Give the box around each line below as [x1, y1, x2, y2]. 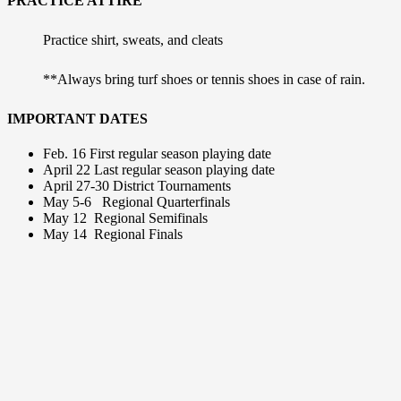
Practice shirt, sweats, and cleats [43, 31, 223, 47]
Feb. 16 [43, 145, 86, 161]
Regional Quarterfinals [102, 193, 230, 209]
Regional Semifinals [94, 209, 208, 226]
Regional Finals [94, 226, 183, 242]
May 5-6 [43, 193, 102, 209]
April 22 [43, 161, 90, 177]
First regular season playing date [90, 145, 271, 161]
